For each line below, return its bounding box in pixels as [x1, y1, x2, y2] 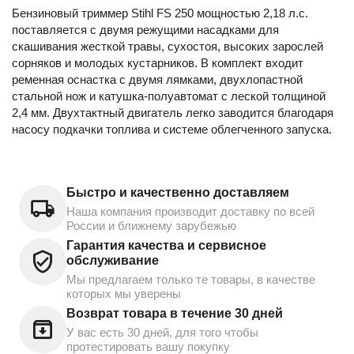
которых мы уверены [66, 286, 181, 300]
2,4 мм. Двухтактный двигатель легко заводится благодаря [12, 105, 333, 119]
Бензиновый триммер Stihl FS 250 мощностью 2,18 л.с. [12, 6, 308, 20]
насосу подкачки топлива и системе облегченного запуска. [12, 122, 332, 136]
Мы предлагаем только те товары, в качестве [66, 272, 315, 286]
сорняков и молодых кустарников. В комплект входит [12, 55, 303, 70]
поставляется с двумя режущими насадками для [12, 22, 279, 36]
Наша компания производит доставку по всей [66, 204, 314, 218]
